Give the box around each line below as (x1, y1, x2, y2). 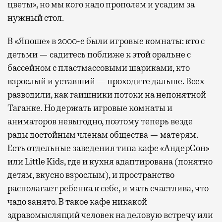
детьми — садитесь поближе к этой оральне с (7, 49, 191, 60)
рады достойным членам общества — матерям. (7, 129, 198, 140)
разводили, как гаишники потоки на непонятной (7, 89, 206, 100)
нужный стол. (7, 12, 64, 23)
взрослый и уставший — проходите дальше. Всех (7, 75, 204, 87)
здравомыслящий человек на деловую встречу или (7, 209, 213, 221)
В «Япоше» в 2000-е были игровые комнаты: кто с (7, 35, 205, 47)
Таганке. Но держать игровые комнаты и (7, 102, 172, 113)
